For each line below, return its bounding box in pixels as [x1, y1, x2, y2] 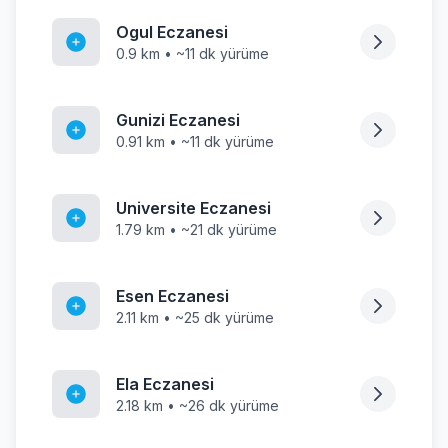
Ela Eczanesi [116, 374, 214, 394]
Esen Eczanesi [116, 286, 229, 306]
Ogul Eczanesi [116, 22, 228, 42]
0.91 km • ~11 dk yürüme [116, 133, 274, 150]
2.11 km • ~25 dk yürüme [116, 309, 274, 326]
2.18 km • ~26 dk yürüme [116, 397, 279, 414]
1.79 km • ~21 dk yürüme [116, 221, 277, 238]
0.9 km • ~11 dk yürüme [116, 45, 269, 62]
